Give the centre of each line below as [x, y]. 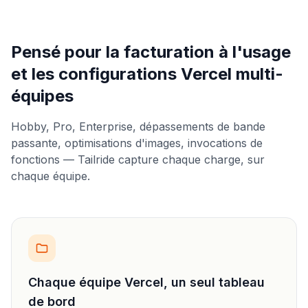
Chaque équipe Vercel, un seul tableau [146, 282]
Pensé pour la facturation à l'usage [151, 52]
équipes [42, 96]
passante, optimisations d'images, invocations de [137, 143]
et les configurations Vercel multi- [147, 74]
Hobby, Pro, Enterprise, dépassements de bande [138, 126]
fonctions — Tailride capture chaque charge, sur [138, 159]
